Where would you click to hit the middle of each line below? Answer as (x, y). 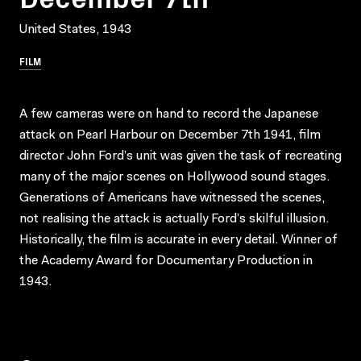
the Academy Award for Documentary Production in (166, 261)
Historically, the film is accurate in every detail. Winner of (178, 240)
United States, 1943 (75, 29)
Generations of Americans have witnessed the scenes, (172, 198)
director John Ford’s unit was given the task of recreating (180, 156)
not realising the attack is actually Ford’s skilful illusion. (174, 219)
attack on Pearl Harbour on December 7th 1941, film (170, 135)
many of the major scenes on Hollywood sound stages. (174, 177)
